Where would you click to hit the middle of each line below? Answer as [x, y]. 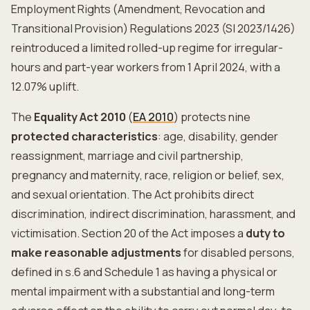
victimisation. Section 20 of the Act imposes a [128, 233]
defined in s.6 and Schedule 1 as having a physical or [144, 272]
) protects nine [212, 117]
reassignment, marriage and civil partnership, [127, 156]
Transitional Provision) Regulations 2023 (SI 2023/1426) [153, 28]
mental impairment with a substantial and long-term [143, 291]
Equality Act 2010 [80, 117]
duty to [265, 233]
